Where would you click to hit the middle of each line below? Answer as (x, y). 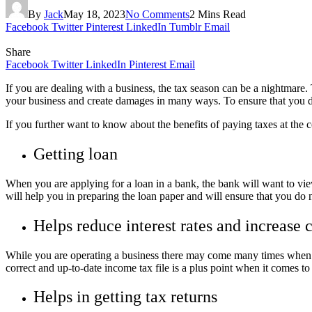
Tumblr (185, 26)
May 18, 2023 (94, 14)
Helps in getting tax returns (127, 297)
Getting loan (78, 154)
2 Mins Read (218, 14)
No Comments (157, 14)
